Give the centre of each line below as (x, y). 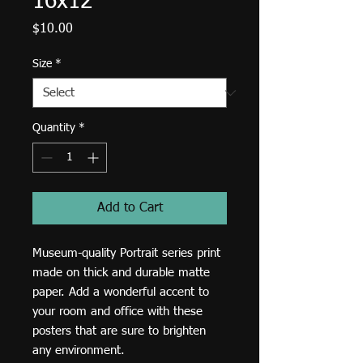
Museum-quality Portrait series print (126, 253)
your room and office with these (117, 312)
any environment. (79, 350)
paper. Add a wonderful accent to (121, 292)
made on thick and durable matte (121, 273)
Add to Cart (130, 208)
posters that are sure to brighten (119, 331)
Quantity (54, 128)
